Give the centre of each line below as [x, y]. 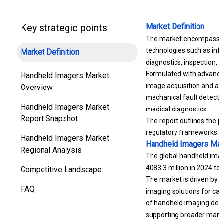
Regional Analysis [51, 150]
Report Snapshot [49, 119]
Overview [37, 87]
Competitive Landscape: [62, 169]
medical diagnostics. [177, 109]
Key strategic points [64, 28]
